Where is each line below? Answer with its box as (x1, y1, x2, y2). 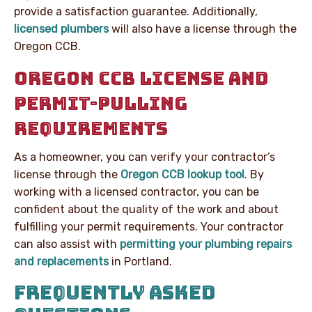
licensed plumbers (14, 22, 109, 36)
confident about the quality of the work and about (14, 202, 279, 216)
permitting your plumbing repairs (120, 237, 292, 251)
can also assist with (14, 237, 120, 251)
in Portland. (109, 254, 172, 268)
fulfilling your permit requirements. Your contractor (14, 219, 283, 233)
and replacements (14, 254, 109, 268)
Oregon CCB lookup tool (120, 167, 244, 181)
